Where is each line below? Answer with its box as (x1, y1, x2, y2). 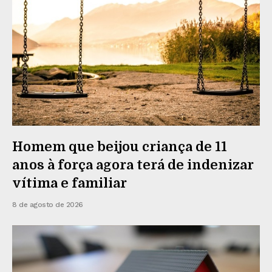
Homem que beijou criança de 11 (12, 138, 227, 154)
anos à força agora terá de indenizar (12, 157, 254, 172)
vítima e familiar (12, 175, 127, 191)
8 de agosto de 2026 (12, 200, 83, 209)
